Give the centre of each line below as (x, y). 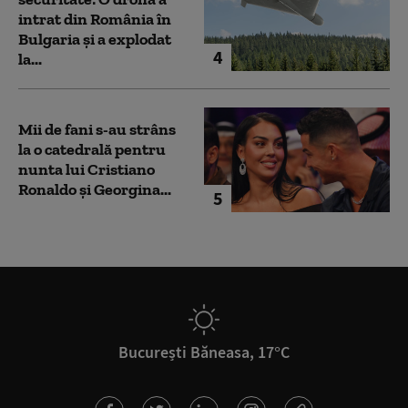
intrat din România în (95, 19)
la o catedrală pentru (92, 150)
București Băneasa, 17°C (204, 352)
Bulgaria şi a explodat (95, 39)
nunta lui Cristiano (87, 170)
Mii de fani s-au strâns (97, 130)
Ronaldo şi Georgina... (95, 190)
